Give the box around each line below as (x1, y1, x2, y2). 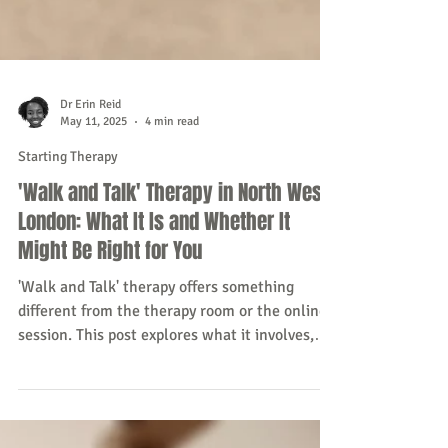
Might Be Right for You (18, 385, 202, 416)
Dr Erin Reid (60, 247, 121, 262)
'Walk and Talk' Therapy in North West (18, 327, 328, 358)
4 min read (145, 264, 199, 279)
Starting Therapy (18, 298, 118, 315)
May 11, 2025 (60, 264, 127, 279)
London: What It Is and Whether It (18, 356, 290, 387)
